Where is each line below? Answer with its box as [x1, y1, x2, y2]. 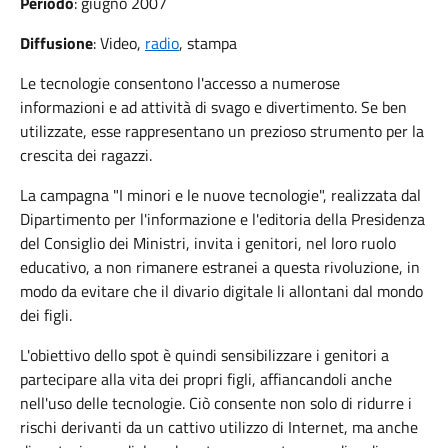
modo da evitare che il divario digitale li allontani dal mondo [20, 279, 423, 303]
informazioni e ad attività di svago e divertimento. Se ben [20, 95, 407, 119]
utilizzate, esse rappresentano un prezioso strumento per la [20, 119, 424, 143]
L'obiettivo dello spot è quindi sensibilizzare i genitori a [20, 343, 389, 367]
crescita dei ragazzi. [20, 143, 152, 167]
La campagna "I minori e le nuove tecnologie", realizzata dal [20, 183, 421, 207]
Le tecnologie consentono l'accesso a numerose [20, 71, 340, 95]
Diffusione [20, 31, 93, 55]
